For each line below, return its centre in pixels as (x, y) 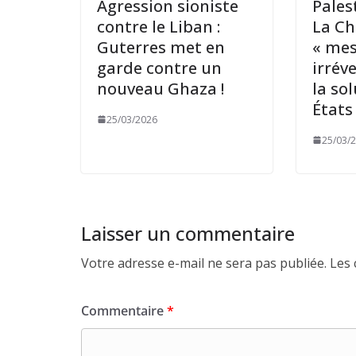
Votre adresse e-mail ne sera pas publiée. (204, 263)
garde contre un (159, 68)
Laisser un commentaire (188, 233)
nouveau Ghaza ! (161, 88)
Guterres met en (161, 47)
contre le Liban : (159, 26)
